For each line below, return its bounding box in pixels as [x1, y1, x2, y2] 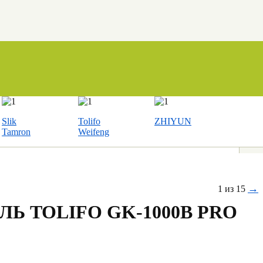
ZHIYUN [154, 116, 191, 126]
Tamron [2, 127, 31, 137]
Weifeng [78, 127, 109, 137]
